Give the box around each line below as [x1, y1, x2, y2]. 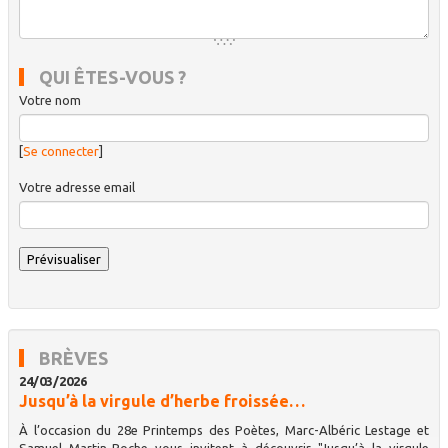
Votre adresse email [19, 179, 135, 194]
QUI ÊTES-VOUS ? [39, 66, 186, 87]
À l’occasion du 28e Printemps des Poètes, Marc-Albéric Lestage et [19, 422, 429, 437]
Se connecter [23, 143, 99, 158]
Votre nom [19, 92, 81, 107]
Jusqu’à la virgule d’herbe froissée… [19, 391, 305, 410]
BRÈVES [39, 347, 108, 368]
